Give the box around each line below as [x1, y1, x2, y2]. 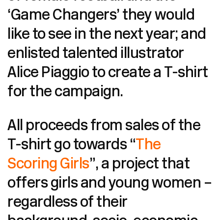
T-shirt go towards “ [7, 137, 136, 153]
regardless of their [7, 195, 128, 211]
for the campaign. [7, 84, 123, 100]
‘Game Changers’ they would [7, 8, 194, 24]
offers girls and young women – [7, 176, 212, 192]
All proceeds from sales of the [7, 118, 200, 134]
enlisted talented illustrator [7, 46, 184, 62]
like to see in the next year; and [7, 27, 206, 43]
